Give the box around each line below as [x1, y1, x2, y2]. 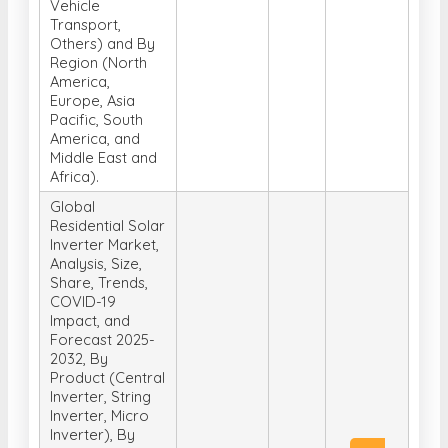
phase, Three [50, 407, 140, 427]
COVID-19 [50, 236, 116, 256]
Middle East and [50, 92, 157, 112]
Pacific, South [50, 54, 143, 74]
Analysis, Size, [50, 198, 142, 218]
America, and [50, 73, 140, 93]
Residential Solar [50, 160, 165, 180]
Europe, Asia [50, 35, 135, 55]
